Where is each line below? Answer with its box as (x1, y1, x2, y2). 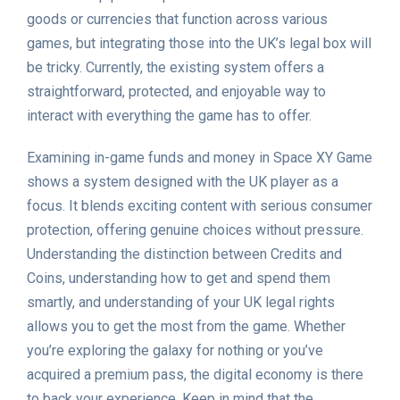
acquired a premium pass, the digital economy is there (27, 366, 363, 384)
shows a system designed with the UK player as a (27, 173, 338, 191)
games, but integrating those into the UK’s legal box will (27, 35, 371, 53)
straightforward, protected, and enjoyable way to (27, 83, 326, 101)
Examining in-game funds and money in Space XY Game (27, 149, 372, 167)
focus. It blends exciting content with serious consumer (27, 197, 372, 215)
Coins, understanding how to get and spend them (27, 270, 330, 287)
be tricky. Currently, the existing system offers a (27, 59, 324, 77)
